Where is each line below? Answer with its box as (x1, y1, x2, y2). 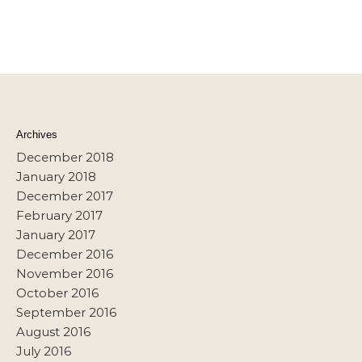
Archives (16, 128, 57, 141)
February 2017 (16, 207, 103, 223)
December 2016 (16, 246, 113, 262)
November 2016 (16, 265, 113, 281)
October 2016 (16, 284, 99, 301)
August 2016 (16, 323, 90, 339)
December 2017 (16, 187, 113, 204)
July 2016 (16, 343, 71, 359)
